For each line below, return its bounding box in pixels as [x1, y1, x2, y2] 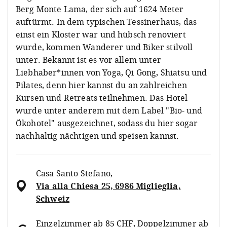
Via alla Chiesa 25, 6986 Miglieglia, [36, 180, 181, 192]
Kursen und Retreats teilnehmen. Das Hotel [16, 92, 188, 103]
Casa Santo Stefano [36, 167, 110, 179]
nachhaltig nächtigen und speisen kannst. [16, 130, 179, 141]
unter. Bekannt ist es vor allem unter [16, 54, 161, 65]
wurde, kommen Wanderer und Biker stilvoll [16, 41, 193, 53]
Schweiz [36, 193, 70, 204]
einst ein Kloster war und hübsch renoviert [16, 28, 186, 40]
